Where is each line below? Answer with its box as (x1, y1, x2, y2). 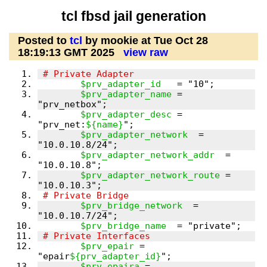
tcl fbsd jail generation (61, 9, 206, 24)
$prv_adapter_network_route (80, 170, 220, 181)
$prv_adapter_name (80, 89, 172, 100)
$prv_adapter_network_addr (80, 150, 215, 161)
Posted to (18, 35, 70, 47)
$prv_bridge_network (80, 200, 182, 212)
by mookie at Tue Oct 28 (82, 35, 208, 47)
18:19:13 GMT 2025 (18, 46, 114, 59)
